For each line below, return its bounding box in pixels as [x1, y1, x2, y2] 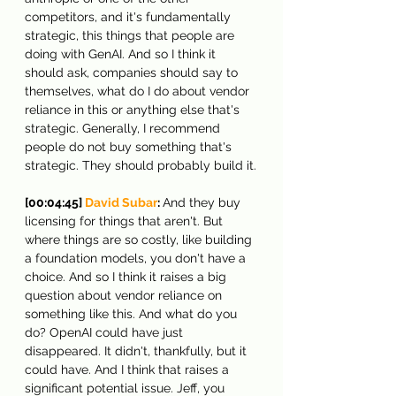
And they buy [163, 194, 244, 209]
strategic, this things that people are [25, 27, 238, 42]
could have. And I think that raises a [25, 362, 232, 377]
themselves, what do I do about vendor [25, 83, 253, 98]
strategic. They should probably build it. [25, 157, 256, 172]
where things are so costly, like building [25, 232, 255, 247]
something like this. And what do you [25, 306, 240, 321]
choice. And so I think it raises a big [25, 269, 230, 284]
